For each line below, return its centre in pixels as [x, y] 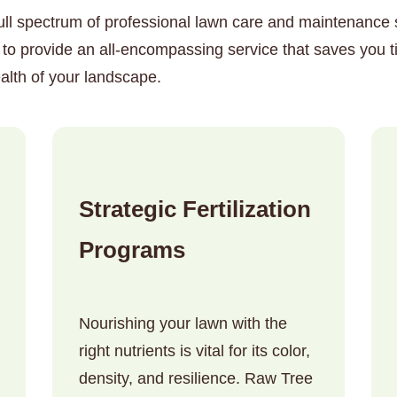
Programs [132, 250]
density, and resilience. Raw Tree [196, 379]
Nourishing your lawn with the [183, 324]
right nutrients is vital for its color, [195, 351]
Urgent [102, 238]
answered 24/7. [198, 259]
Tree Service [165, 238]
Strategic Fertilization [195, 209]
